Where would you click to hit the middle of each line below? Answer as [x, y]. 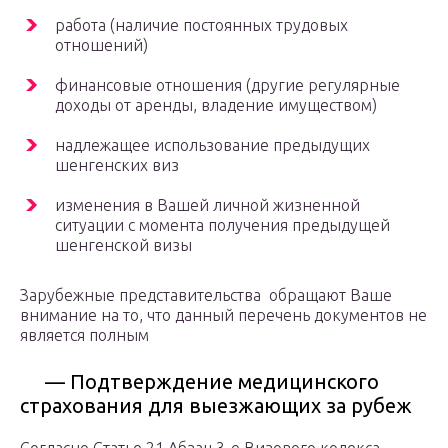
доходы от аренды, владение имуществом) [216, 105]
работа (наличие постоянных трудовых [201, 25]
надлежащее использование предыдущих [212, 145]
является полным [84, 335]
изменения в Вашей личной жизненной [207, 205]
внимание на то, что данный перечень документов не [223, 315]
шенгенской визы [123, 245]
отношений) [101, 45]
